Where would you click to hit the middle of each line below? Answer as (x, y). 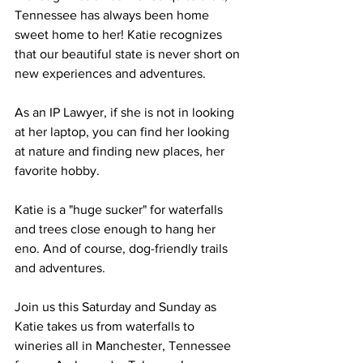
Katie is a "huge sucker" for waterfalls (120, 210)
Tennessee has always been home (113, 15)
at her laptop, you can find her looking (124, 132)
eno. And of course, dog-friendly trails (123, 249)
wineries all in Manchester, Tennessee (124, 346)
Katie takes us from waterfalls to (106, 327)
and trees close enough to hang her (117, 229)
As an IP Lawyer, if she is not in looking (126, 113)
